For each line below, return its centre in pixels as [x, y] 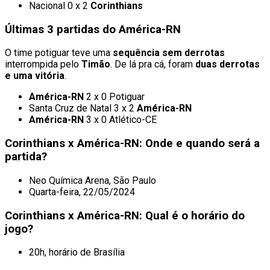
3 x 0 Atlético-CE [120, 120]
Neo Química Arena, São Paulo [93, 180]
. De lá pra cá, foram [153, 64]
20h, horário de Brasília [77, 253]
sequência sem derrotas [169, 53]
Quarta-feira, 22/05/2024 [82, 192]
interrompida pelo [43, 64]
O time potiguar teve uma [59, 53]
